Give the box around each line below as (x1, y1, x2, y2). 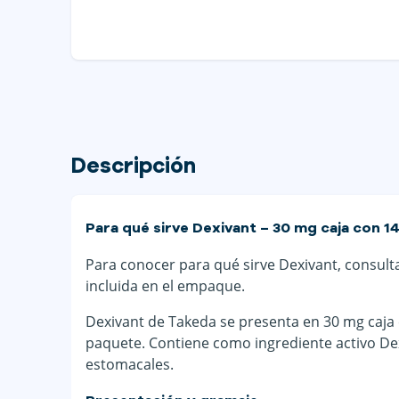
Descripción (71, 156, 196, 178)
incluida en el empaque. (85, 275, 245, 296)
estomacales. (85, 354, 174, 374)
